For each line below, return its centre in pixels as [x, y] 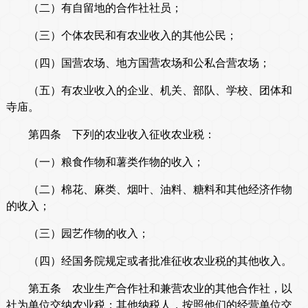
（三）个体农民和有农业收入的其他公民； [121, 36]
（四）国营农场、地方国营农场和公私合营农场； [138, 63]
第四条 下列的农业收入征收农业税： [110, 135]
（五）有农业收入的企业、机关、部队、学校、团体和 [149, 91]
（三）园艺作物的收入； [77, 234]
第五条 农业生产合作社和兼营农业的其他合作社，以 [149, 289]
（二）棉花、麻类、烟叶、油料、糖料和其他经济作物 [149, 190]
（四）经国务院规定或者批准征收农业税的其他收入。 [149, 261]
